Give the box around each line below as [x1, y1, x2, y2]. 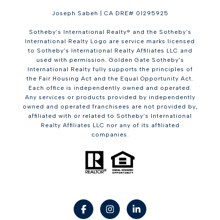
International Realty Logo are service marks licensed [25, 38, 195, 45]
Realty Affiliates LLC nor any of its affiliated [40, 122, 180, 129]
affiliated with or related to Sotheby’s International [28, 112, 192, 119]
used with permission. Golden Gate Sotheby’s [36, 56, 184, 63]
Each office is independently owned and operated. [28, 84, 192, 91]
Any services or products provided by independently [25, 94, 195, 101]
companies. [91, 131, 129, 138]
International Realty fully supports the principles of [27, 66, 193, 73]
